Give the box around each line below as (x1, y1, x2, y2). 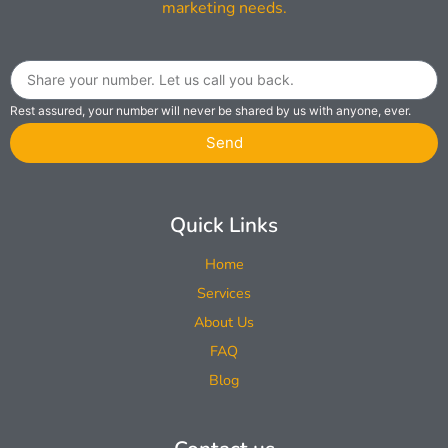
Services (197, 282, 251, 303)
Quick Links (170, 210, 278, 239)
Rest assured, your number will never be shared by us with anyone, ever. (10, 102, 411, 118)
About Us (194, 311, 254, 332)
